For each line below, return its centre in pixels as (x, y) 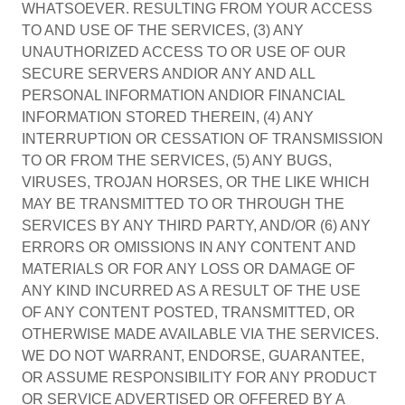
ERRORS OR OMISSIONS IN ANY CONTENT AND (189, 247)
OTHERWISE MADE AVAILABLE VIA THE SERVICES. (200, 334)
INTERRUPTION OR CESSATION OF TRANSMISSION (202, 139)
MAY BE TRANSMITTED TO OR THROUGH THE (183, 204)
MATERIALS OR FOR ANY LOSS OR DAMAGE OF (188, 269)
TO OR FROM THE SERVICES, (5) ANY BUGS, (177, 160)
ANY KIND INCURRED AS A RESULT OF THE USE (191, 291)
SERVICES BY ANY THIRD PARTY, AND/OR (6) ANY (196, 226)
